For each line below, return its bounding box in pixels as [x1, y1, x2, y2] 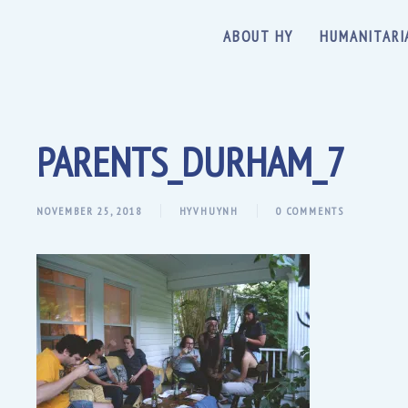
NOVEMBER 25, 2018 [36, 204, 142, 219]
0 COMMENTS [276, 204, 345, 219]
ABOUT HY [222, 26, 293, 46]
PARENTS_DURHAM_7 [36, 135, 344, 188]
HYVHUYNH [178, 204, 240, 219]
